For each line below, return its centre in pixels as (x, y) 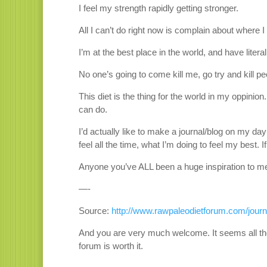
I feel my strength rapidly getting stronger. (159, 8)
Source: (95, 211)
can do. (93, 110)
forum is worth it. (111, 246)
